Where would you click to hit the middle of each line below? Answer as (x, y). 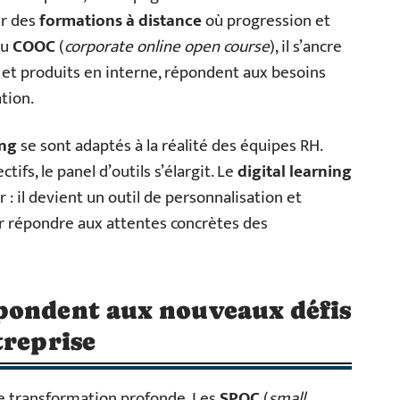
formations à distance (121, 21)
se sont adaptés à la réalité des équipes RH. (170, 146)
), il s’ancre (306, 47)
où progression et (266, 21)
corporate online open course (167, 47)
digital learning (295, 172)
